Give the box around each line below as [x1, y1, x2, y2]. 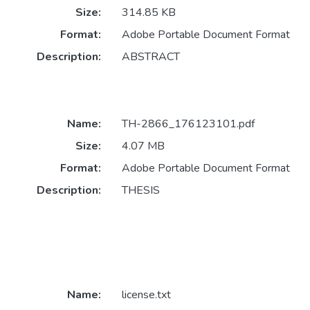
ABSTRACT [121, 49, 180, 65]
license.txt [121, 286, 171, 302]
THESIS [121, 182, 160, 198]
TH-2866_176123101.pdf [121, 116, 255, 131]
